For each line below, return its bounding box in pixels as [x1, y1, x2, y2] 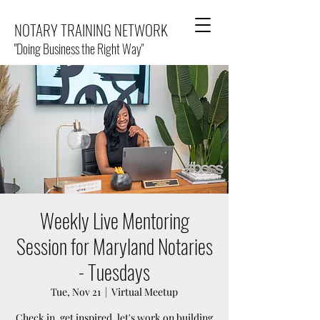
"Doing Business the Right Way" [14, 39, 144, 58]
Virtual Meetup [111, 285, 178, 299]
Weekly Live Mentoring [39, 206, 189, 235]
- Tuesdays [79, 257, 150, 286]
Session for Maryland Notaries [16, 231, 213, 261]
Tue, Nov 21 [51, 285, 101, 299]
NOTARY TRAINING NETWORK [14, 19, 168, 41]
